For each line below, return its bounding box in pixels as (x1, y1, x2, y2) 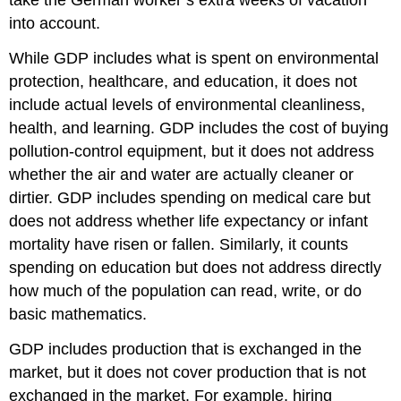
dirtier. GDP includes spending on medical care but (9, 188, 371, 207)
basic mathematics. (9, 304, 148, 323)
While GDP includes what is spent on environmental (9, 48, 380, 67)
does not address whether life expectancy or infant (9, 211, 369, 230)
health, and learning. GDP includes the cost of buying (9, 118, 389, 137)
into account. (9, 14, 101, 33)
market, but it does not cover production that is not (9, 363, 367, 381)
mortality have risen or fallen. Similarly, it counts (9, 235, 349, 253)
